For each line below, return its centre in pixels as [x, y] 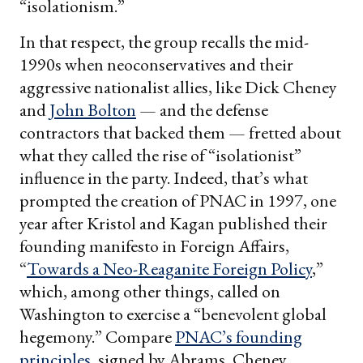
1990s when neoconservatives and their [156, 64]
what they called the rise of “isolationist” [160, 155]
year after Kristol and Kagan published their [173, 223]
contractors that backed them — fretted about [180, 132]
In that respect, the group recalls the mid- [164, 41]
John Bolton [91, 109]
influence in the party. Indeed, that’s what [164, 177]
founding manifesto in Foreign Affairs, [154, 246]
